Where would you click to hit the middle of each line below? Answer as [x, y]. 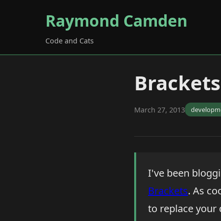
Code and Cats [70, 41]
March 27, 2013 [160, 110]
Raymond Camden [116, 20]
